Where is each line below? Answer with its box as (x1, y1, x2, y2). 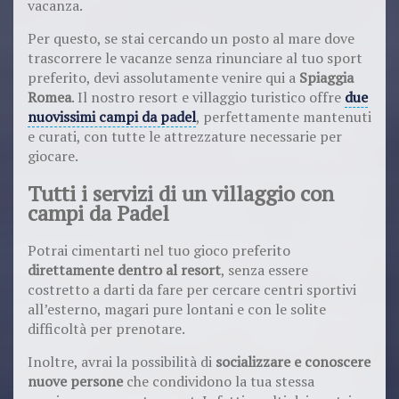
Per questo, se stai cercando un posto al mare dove (28, 28, 354, 48)
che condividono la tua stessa (123, 370, 314, 391)
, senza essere (221, 259, 308, 280)
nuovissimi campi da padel (28, 106, 196, 126)
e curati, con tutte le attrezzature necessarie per (28, 126, 342, 146)
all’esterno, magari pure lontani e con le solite (28, 298, 326, 319)
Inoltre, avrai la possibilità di (28, 351, 216, 371)
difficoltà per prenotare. (28, 318, 185, 338)
